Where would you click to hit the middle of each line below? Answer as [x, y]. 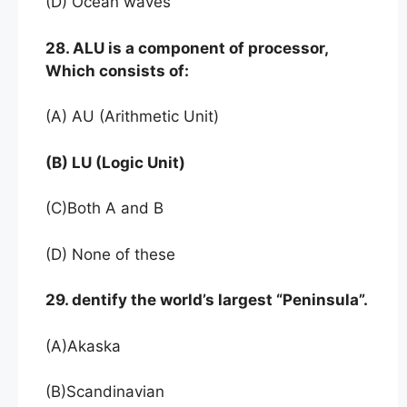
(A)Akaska [83, 346]
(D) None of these [110, 254]
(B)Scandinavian [105, 392]
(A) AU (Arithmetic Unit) [132, 116]
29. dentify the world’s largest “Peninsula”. [207, 300]
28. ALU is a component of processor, [187, 48]
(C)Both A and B [104, 208]
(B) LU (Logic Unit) [115, 162]
